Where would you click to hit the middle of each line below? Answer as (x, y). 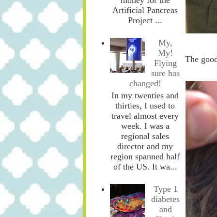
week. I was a (145, 126)
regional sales (145, 136)
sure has (166, 73)
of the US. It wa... (145, 166)
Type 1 (165, 189)
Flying (166, 63)
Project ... (145, 20)
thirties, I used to (145, 105)
